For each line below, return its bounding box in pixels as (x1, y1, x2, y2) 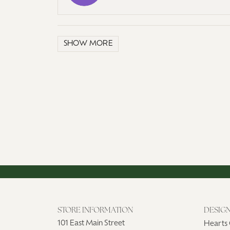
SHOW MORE (63, 40, 113, 48)
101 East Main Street (57, 219, 125, 227)
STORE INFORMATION (57, 206, 133, 215)
